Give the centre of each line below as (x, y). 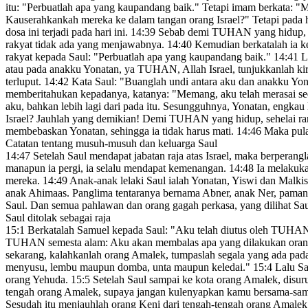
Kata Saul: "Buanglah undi (129, 82)
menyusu (25, 267)
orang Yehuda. (38, 280)
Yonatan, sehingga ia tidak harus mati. (152, 131)
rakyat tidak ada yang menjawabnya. (86, 45)
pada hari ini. (100, 32)
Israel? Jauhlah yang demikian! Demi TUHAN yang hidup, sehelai (151, 119)
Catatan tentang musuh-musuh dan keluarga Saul (111, 144)
